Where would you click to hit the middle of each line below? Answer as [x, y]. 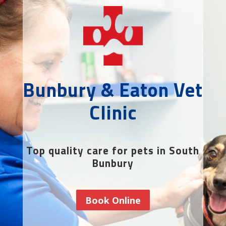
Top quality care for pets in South [113, 151]
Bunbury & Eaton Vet [113, 90]
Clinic [113, 113]
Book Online [113, 200]
